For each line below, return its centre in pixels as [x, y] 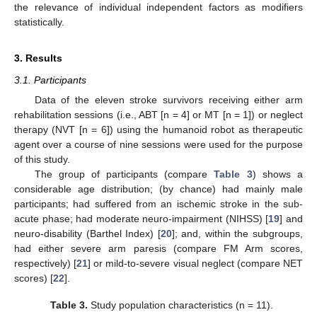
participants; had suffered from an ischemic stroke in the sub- [158, 203]
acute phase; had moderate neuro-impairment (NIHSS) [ [142, 218]
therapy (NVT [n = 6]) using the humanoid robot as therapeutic [158, 129]
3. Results [38, 58]
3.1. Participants [50, 80]
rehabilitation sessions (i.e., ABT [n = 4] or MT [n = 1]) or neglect [158, 114]
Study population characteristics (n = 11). [180, 305]
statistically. [39, 22]
